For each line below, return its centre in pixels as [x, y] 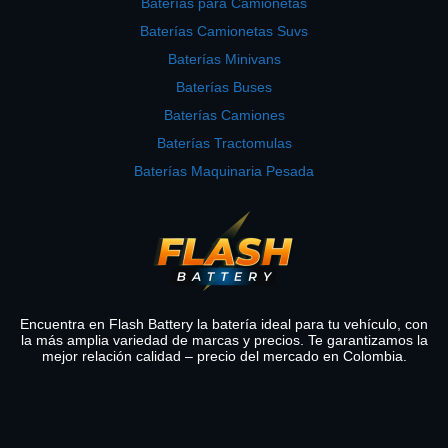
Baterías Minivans [224, 58]
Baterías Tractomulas [224, 142]
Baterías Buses [224, 86]
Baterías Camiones [224, 114]
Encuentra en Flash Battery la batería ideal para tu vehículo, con [224, 323]
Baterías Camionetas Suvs [224, 30]
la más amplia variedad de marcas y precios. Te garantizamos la [224, 339]
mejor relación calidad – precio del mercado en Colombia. [224, 355]
